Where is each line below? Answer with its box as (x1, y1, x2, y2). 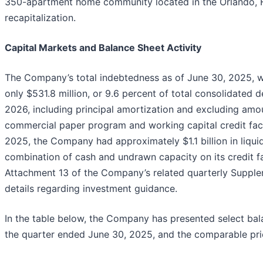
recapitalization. (5, 11, 76, 23)
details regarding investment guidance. (5, 182, 177, 194)
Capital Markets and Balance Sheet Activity (5, 41, 201, 53)
